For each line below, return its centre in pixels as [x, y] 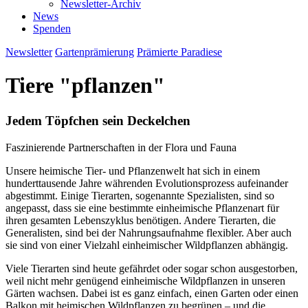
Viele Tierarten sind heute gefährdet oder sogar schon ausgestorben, [152, 268]
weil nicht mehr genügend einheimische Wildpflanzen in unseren [145, 280]
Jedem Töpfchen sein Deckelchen [98, 120]
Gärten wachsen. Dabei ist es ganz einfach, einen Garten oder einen [152, 293]
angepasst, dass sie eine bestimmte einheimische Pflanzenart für [142, 208]
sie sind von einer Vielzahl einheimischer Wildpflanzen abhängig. [147, 245]
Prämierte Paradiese [179, 52]
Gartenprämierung [95, 52]
